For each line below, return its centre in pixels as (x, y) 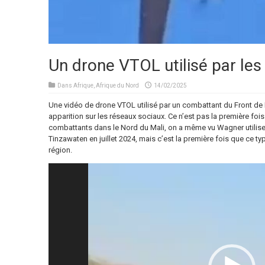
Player (58, 180)
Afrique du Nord (117, 86)
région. (60, 150)
